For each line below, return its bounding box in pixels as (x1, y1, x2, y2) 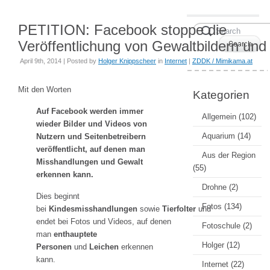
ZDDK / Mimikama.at (192, 57, 253, 64)
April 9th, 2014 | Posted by (20, 57, 98, 64)
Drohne (202, 183, 227, 192)
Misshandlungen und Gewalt (36, 157, 143, 166)
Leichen (89, 242, 121, 251)
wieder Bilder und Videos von (36, 119, 147, 128)
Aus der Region (202, 151, 256, 160)
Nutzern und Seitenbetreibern (36, 132, 146, 141)
